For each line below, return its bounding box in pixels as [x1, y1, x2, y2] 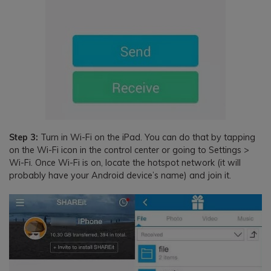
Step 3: [9, 132, 38, 143]
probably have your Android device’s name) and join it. [9, 170, 231, 181]
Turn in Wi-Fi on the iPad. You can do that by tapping [38, 132, 255, 143]
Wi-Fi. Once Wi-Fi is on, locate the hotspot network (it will [9, 157, 241, 169]
